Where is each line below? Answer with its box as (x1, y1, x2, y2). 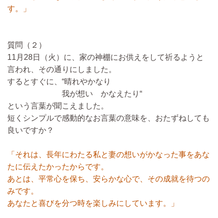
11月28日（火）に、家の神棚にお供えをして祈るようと (7, 53, 204, 61)
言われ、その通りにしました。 (7, 65, 116, 73)
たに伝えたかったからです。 (7, 163, 109, 171)
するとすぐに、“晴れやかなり (7, 77, 111, 86)
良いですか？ (7, 126, 54, 134)
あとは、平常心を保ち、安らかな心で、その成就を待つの (7, 175, 210, 183)
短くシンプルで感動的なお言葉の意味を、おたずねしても (7, 114, 210, 122)
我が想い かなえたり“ (7, 90, 142, 98)
